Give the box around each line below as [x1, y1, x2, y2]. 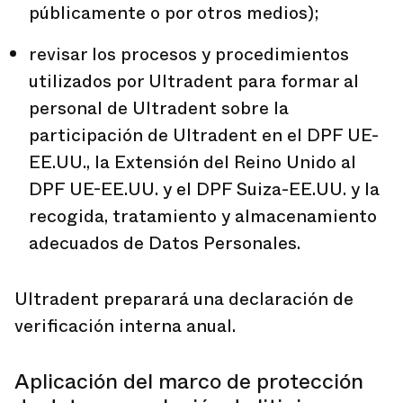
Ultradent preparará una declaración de [14, 286, 354, 312]
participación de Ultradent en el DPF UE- [29, 122, 379, 148]
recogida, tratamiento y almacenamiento [29, 203, 377, 229]
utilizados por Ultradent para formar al [29, 68, 359, 94]
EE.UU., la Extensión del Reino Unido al [29, 149, 356, 175]
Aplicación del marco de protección [14, 366, 363, 397]
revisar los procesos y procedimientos [29, 41, 349, 67]
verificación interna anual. [14, 313, 236, 339]
